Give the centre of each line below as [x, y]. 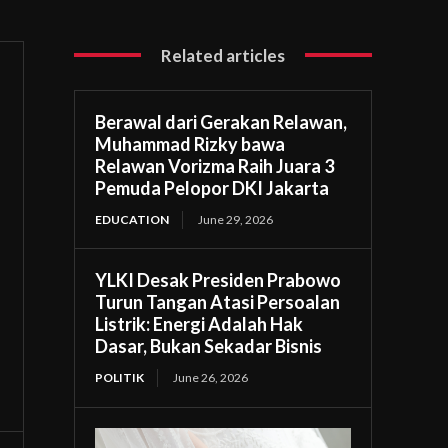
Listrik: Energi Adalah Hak [199, 323]
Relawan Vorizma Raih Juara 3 [215, 165]
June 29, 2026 [236, 219]
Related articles [223, 55]
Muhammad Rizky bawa [190, 143]
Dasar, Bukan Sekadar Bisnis [209, 345]
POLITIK [120, 377]
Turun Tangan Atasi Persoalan [218, 301]
